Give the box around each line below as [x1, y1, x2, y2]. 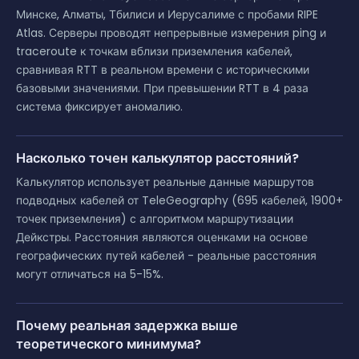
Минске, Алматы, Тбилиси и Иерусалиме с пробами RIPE [16, 6, 318, 22]
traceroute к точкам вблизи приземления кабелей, [16, 42, 292, 59]
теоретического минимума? [16, 334, 201, 353]
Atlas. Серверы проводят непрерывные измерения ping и [16, 24, 326, 41]
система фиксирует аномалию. [16, 98, 183, 115]
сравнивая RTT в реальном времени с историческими [16, 61, 309, 78]
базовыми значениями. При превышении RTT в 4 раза [16, 79, 309, 96]
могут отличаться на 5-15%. [16, 265, 163, 282]
